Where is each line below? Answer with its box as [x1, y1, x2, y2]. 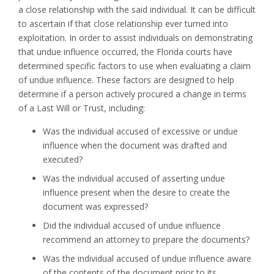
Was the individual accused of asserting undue [43, 172, 225, 184]
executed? [43, 153, 83, 165]
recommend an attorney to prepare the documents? [43, 233, 250, 245]
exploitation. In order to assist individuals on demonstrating [18, 31, 253, 43]
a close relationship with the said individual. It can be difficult [18, 3, 256, 15]
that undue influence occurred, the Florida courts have [18, 45, 232, 57]
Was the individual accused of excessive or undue [43, 125, 238, 137]
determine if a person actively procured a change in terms [18, 87, 246, 100]
